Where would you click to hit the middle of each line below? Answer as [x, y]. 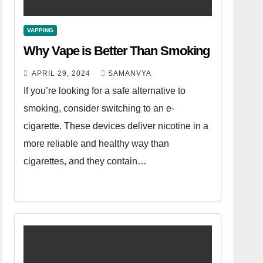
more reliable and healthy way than [97, 143]
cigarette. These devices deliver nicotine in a [116, 126]
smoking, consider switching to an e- [99, 108]
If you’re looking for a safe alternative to [105, 90]
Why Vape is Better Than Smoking [117, 50]
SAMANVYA [130, 73]
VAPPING [41, 30]
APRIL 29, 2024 [63, 73]
